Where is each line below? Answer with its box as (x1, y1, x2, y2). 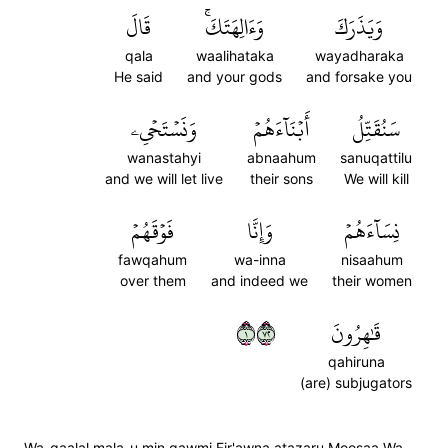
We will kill (343, 170, 409, 187)
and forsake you (306, 68, 412, 85)
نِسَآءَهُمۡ (344, 210, 400, 252)
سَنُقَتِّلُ (352, 108, 400, 150)
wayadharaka (314, 47, 404, 64)
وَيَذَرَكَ (335, 6, 383, 48)
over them (119, 272, 186, 289)
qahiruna (327, 353, 385, 370)
